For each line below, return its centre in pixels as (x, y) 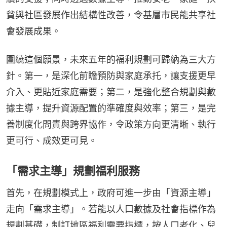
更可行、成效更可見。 (52, 141)
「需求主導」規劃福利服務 (73, 171)
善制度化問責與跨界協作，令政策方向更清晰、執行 (111, 124)
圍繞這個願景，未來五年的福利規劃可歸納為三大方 (111, 60)
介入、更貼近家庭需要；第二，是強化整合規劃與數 (111, 92)
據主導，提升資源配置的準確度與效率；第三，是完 (111, 108)
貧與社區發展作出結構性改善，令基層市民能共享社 (111, 15)
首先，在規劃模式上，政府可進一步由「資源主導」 (111, 193)
